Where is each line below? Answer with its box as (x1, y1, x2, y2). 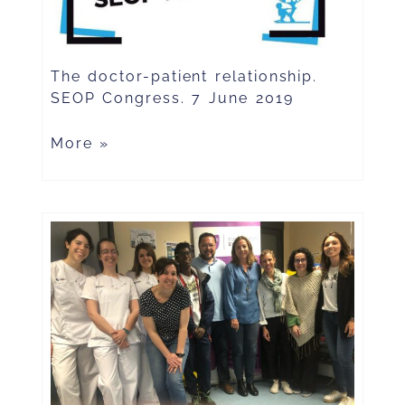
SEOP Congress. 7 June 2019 (50, 89, 294, 108)
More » (50, 135, 110, 153)
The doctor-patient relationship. (50, 68, 318, 86)
